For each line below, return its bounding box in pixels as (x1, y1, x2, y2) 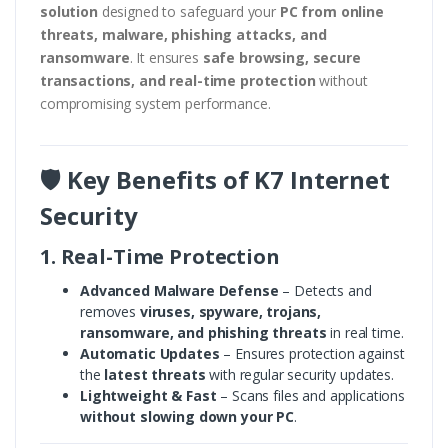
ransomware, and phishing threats (80, 323, 327, 343)
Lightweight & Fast (80, 386, 217, 406)
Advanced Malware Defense (80, 281, 279, 301)
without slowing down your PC (80, 407, 294, 427)
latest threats (104, 365, 206, 385)
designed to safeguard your (97, 2, 280, 22)
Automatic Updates (80, 344, 220, 364)
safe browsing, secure (202, 48, 361, 68)
